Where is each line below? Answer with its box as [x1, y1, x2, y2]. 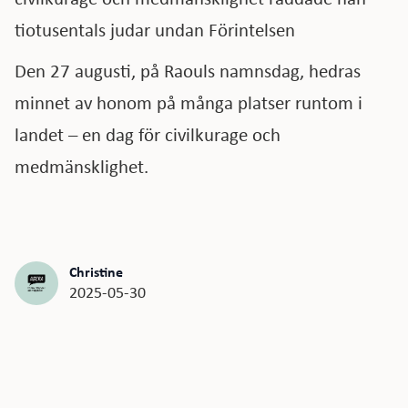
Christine [69, 261, 123, 281]
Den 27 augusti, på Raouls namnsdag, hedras [15, 58, 361, 83]
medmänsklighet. [15, 154, 148, 178]
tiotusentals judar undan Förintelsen [15, 17, 295, 42]
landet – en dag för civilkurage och [15, 122, 280, 147]
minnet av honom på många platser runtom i [15, 90, 362, 115]
